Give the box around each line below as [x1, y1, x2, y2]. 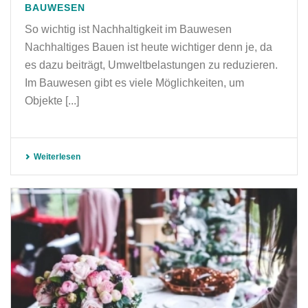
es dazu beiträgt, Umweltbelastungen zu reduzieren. [25, 58, 278, 71]
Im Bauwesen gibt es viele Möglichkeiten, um [25, 76, 244, 89]
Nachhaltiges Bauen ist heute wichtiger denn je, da [25, 41, 272, 53]
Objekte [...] [25, 94, 79, 107]
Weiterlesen [34, 151, 80, 162]
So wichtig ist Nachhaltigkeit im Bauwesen [25, 23, 232, 35]
